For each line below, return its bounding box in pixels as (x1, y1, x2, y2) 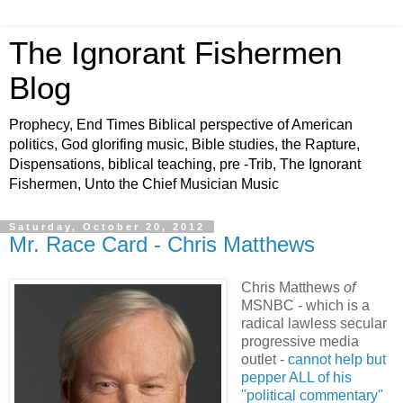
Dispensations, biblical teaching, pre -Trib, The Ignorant (9, 157, 361, 172)
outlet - (240, 351, 288, 367)
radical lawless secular (240, 315, 387, 331)
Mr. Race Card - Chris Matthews (9, 232, 315, 256)
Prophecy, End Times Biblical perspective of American (9, 117, 353, 132)
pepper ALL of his (240, 369, 352, 385)
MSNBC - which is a (240, 297, 370, 313)
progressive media (240, 333, 359, 349)
